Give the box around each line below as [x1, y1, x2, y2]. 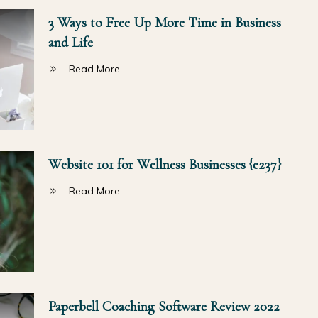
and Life [48, 33, 93, 51]
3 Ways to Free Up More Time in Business [48, 13, 281, 31]
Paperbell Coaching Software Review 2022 [48, 297, 280, 315]
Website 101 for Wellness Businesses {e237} [48, 155, 281, 173]
